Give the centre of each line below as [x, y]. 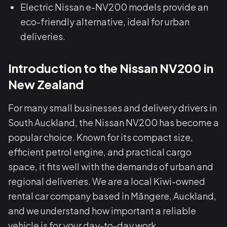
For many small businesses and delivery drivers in [112, 108]
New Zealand [46, 84]
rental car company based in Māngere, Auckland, [112, 196]
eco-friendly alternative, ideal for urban [105, 22]
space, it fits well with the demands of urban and [111, 166]
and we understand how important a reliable [102, 211]
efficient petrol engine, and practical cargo [100, 152]
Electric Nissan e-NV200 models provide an [114, 7]
